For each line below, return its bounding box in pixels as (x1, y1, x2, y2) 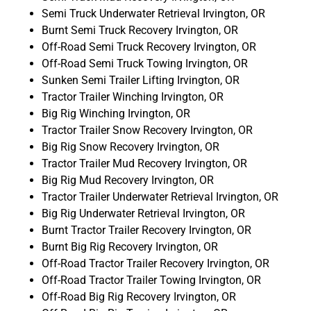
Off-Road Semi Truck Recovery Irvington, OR (42, 40, 256, 53)
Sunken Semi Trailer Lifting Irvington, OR (42, 73, 239, 87)
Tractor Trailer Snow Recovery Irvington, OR (42, 123, 253, 137)
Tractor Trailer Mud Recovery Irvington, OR (42, 156, 247, 170)
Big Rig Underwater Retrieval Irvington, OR (42, 206, 245, 220)
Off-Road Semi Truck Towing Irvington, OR (42, 56, 248, 70)
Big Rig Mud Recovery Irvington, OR (42, 173, 214, 187)
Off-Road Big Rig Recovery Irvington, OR (42, 289, 236, 303)
